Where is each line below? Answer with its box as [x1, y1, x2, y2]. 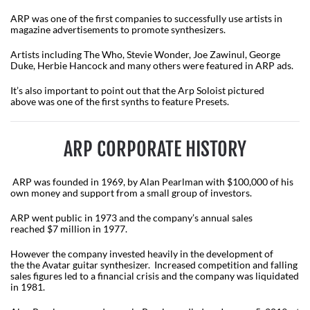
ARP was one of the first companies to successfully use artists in [10, 12, 282, 24]
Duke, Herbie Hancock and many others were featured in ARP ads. [10, 59, 295, 71]
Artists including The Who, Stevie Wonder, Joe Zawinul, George [10, 48, 280, 60]
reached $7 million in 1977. [10, 222, 129, 235]
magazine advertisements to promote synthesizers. [10, 23, 228, 35]
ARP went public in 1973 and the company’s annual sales [10, 211, 253, 224]
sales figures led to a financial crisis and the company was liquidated [10, 269, 299, 282]
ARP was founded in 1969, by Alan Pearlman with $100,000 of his [10, 175, 293, 188]
